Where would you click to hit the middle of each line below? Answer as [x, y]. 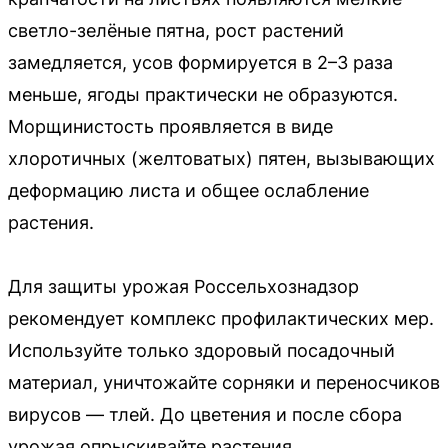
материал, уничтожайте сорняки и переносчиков [224, 382]
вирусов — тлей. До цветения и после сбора [205, 414]
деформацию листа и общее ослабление [188, 190]
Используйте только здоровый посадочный [201, 350]
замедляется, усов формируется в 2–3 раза [200, 62]
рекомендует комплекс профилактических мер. [221, 318]
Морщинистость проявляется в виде [170, 126]
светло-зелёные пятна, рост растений [176, 30]
